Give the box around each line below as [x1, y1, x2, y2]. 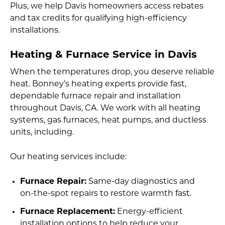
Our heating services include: [10, 153, 127, 161]
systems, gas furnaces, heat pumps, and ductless [10, 116, 206, 125]
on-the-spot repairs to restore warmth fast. [20, 189, 191, 198]
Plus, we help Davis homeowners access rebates [10, 2, 203, 11]
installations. [10, 26, 60, 35]
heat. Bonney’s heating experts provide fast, [10, 80, 186, 88]
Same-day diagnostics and [86, 177, 195, 186]
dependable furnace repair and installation [10, 92, 181, 100]
